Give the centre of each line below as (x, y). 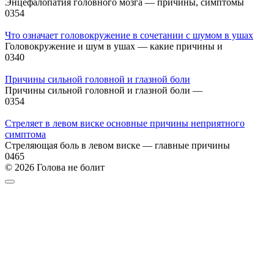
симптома (25, 135)
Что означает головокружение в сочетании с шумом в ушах (129, 35)
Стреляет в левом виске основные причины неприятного (125, 124)
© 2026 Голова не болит (55, 168)
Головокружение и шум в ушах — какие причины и (114, 46)
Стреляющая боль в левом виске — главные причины (117, 146)
